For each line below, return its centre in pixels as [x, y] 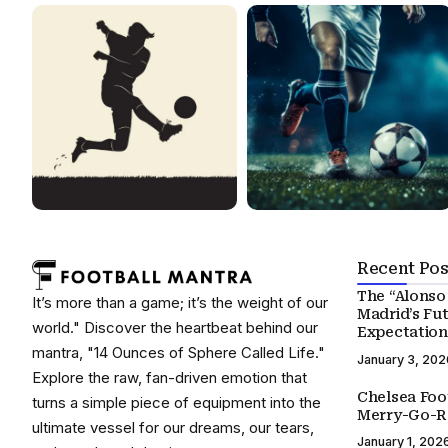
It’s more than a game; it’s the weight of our [180, 302]
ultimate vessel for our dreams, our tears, [173, 427]
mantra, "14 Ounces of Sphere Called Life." [178, 352]
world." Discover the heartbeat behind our [175, 327]
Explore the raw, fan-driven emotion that [169, 377]
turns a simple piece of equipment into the [176, 402]
